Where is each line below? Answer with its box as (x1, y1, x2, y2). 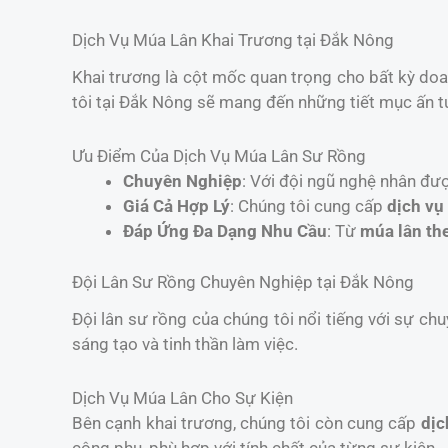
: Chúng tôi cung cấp (230, 196, 387, 217)
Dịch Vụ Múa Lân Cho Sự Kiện (72, 388, 293, 409)
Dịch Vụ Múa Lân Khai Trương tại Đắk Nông (72, 29, 394, 50)
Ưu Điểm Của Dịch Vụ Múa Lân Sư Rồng (72, 146, 366, 167)
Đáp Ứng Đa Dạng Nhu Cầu (123, 221, 327, 242)
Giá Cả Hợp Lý (123, 196, 230, 217)
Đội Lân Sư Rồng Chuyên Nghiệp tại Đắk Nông (72, 271, 414, 292)
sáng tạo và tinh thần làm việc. (72, 333, 298, 354)
